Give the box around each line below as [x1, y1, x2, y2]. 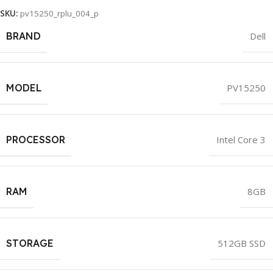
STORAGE [6, 236, 54, 249]
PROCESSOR [6, 133, 65, 146]
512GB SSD [218, 236, 266, 249]
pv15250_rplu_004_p [20, 7, 99, 19]
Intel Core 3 [216, 133, 266, 146]
